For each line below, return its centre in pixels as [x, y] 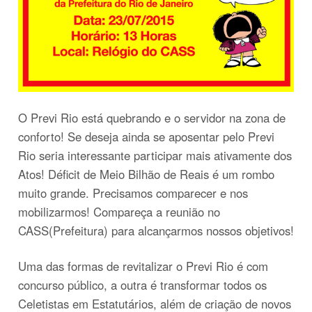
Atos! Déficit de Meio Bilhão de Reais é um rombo [146, 174]
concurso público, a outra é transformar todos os [142, 284]
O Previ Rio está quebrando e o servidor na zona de [152, 118]
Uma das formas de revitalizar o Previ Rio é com [143, 266]
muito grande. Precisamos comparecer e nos [133, 193]
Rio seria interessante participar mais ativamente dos [155, 156]
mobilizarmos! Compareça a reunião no [119, 212]
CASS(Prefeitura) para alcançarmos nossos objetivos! [156, 231]
